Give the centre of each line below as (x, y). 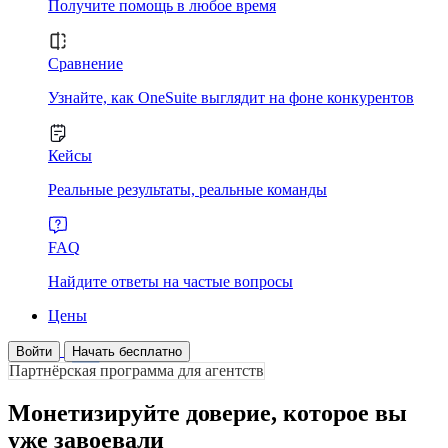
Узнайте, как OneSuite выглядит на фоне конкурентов (231, 97)
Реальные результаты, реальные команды (187, 189)
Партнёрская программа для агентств (136, 370)
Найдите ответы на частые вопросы (170, 281)
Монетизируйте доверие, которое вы (207, 412)
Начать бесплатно (127, 351)
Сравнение (85, 63)
